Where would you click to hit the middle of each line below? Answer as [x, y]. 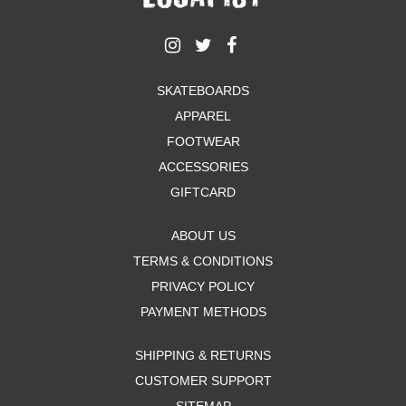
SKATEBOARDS [203, 91]
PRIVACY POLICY [203, 286]
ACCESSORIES [203, 167]
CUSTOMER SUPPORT [203, 381]
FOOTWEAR [203, 141]
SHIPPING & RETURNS [203, 355]
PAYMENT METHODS [203, 312]
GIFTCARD [203, 192]
